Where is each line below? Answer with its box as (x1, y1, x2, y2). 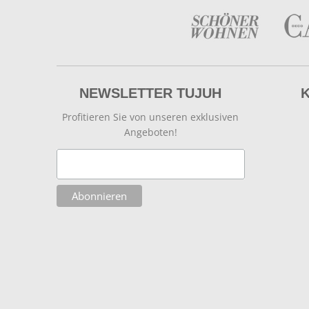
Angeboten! (123, 126, 177, 139)
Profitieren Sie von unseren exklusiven (62, 110, 239, 123)
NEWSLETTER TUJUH (79, 86, 222, 101)
